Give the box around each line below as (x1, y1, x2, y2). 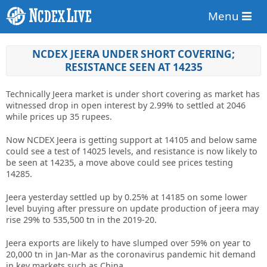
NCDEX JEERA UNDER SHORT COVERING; (32, 47, 235, 61)
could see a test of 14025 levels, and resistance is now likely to (6, 145, 257, 157)
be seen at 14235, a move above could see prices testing (6, 157, 233, 169)
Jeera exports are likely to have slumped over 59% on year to (6, 237, 251, 249)
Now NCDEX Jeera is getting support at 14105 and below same (6, 134, 257, 146)
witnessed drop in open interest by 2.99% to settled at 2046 (6, 100, 246, 111)
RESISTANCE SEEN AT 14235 (64, 60, 203, 74)
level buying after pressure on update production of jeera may (6, 203, 259, 215)
